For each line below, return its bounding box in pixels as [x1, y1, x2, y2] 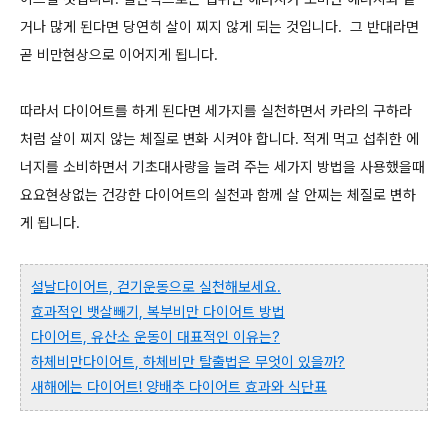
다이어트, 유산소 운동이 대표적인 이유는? [31, 328, 280, 346]
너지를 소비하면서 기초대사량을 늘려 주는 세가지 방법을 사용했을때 [20, 158, 425, 176]
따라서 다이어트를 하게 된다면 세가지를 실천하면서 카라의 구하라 [20, 102, 412, 120]
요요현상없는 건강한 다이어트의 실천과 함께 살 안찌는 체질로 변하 [20, 186, 416, 204]
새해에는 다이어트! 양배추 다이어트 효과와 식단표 [31, 378, 327, 396]
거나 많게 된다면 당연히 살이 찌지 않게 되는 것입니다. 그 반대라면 [20, 18, 419, 36]
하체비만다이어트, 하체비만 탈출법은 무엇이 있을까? [31, 353, 345, 371]
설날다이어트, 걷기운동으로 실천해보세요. [31, 278, 281, 296]
